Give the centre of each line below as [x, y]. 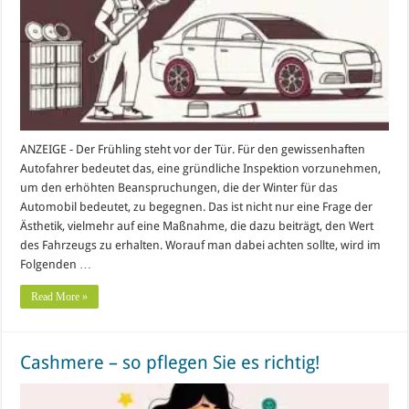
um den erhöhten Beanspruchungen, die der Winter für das [179, 187]
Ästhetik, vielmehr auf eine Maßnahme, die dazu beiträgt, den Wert [197, 225]
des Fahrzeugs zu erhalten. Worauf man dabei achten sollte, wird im [201, 245]
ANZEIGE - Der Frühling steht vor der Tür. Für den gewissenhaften [193, 149]
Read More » [60, 296]
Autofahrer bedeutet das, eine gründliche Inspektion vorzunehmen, [201, 168]
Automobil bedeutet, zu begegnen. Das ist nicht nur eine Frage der [197, 206]
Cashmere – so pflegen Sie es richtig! [170, 362]
